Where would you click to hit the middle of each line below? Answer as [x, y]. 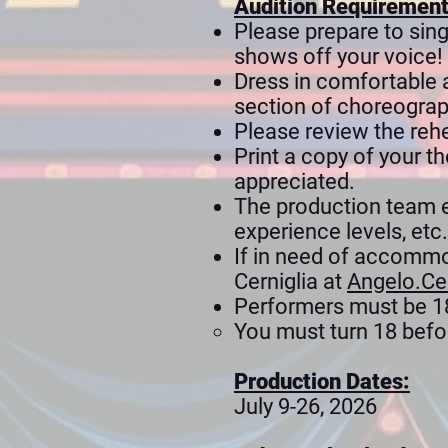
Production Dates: [322, 381]
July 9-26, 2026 [305, 406]
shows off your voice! [338, 56]
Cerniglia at [290, 281]
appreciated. [297, 181]
